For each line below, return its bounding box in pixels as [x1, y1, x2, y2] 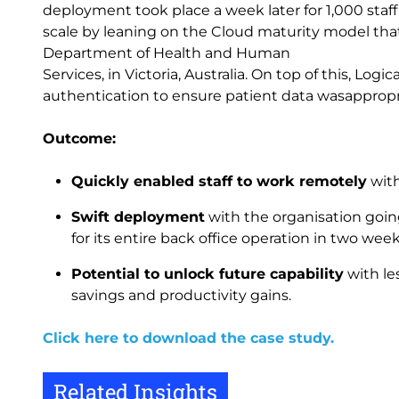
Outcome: [43, 130, 116, 147]
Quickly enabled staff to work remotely [71, 173, 367, 190]
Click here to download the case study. [43, 330, 334, 346]
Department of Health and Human [43, 45, 290, 61]
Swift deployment [71, 208, 205, 225]
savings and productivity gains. [71, 287, 291, 304]
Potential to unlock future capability [71, 265, 344, 282]
